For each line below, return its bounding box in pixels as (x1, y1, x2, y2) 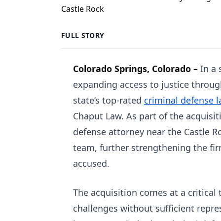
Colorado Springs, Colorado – (73, 63, 200, 74)
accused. (73, 157, 110, 169)
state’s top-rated (73, 94, 144, 106)
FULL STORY (61, 31, 105, 40)
